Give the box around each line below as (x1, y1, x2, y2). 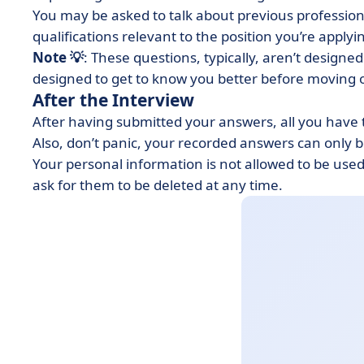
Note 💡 (32, 48, 84, 67)
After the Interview (32, 89, 198, 111)
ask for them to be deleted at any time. (32, 175, 286, 194)
